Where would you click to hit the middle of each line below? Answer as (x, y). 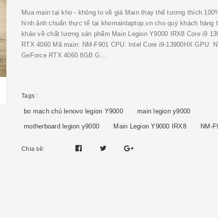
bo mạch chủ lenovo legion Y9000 (73, 111)
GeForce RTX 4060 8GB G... (64, 55)
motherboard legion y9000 (62, 126)
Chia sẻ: (33, 149)
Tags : (30, 96)
